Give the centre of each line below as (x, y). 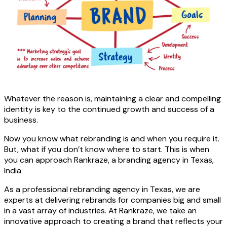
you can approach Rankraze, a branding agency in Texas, (109, 160)
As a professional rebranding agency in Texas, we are (102, 189)
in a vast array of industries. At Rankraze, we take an (100, 210)
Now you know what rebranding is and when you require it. (112, 138)
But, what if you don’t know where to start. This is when (107, 149)
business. (21, 120)
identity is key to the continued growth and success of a (109, 109)
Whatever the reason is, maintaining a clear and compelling (112, 98)
